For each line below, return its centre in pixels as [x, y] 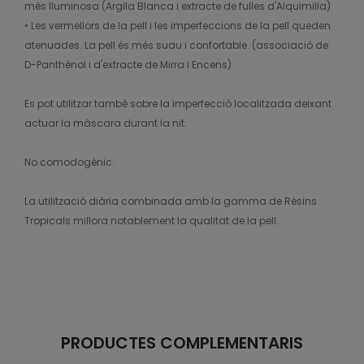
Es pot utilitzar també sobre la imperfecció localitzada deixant [178, 104]
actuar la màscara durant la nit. [106, 123]
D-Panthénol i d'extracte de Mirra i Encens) [128, 65]
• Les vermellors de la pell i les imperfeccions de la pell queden [178, 26]
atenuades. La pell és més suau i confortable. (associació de [176, 45]
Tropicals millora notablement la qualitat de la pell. [152, 221]
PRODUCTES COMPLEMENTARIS [182, 343]
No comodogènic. [69, 162]
